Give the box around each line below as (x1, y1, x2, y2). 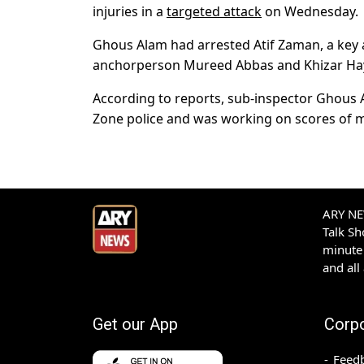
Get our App (93, 314, 178, 335)
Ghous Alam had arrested (93, 36, 250, 54)
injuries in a (93, 2, 167, 21)
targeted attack (167, 2, 262, 21)
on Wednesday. (262, 2, 358, 21)
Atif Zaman (253, 36, 320, 54)
